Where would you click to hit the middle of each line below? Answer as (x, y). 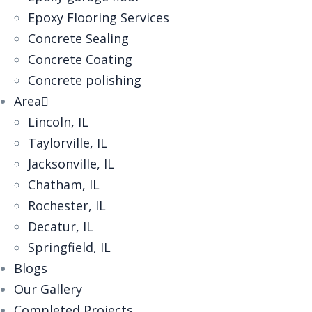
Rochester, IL (67, 205)
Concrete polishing (85, 80)
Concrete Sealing (78, 38)
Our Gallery (48, 289)
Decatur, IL (61, 226)
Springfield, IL (69, 247)
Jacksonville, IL (71, 164)
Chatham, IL (64, 185)
